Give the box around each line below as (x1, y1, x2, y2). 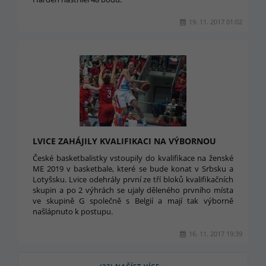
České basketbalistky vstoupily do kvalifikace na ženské (33, 153, 233, 163)
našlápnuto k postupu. (33, 206, 113, 217)
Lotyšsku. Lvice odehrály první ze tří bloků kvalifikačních (33, 174, 233, 185)
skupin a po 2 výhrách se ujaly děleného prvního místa (33, 185, 233, 195)
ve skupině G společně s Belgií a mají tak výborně (33, 195, 233, 206)
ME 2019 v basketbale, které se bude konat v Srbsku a (33, 163, 233, 174)
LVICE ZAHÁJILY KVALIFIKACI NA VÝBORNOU (33, 135, 216, 147)
